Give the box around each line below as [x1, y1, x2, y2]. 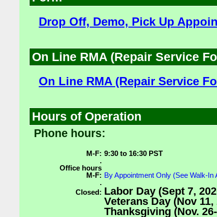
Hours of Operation [32, 109, 141, 123]
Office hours [60, 164, 102, 172]
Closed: [76, 188, 102, 196]
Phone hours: [34, 127, 106, 139]
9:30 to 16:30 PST [104, 149, 163, 157]
